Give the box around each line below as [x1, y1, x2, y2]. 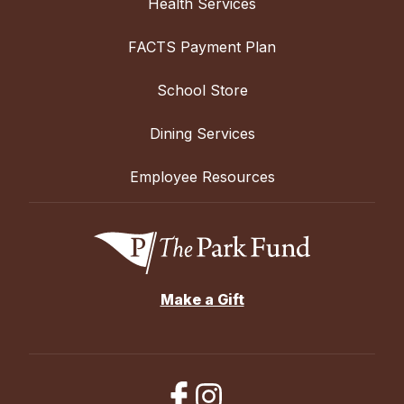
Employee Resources [129, 167, 275, 186]
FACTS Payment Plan [128, 37, 276, 56]
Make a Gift [160, 290, 244, 309]
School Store [156, 80, 248, 99]
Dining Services [149, 124, 255, 142]
